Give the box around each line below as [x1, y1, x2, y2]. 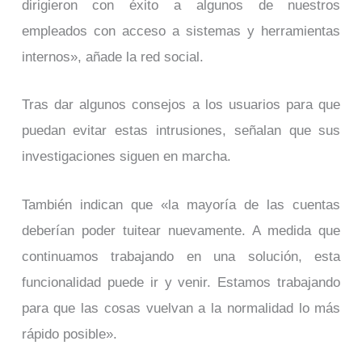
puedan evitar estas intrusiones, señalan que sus [21, 122, 341, 139]
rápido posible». [21, 326, 117, 343]
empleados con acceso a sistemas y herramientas [21, 22, 341, 39]
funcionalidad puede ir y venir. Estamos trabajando [21, 274, 341, 291]
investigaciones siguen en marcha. [21, 148, 231, 165]
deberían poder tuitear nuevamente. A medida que [21, 222, 341, 239]
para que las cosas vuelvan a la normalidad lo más [21, 300, 341, 317]
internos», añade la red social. [21, 48, 204, 65]
